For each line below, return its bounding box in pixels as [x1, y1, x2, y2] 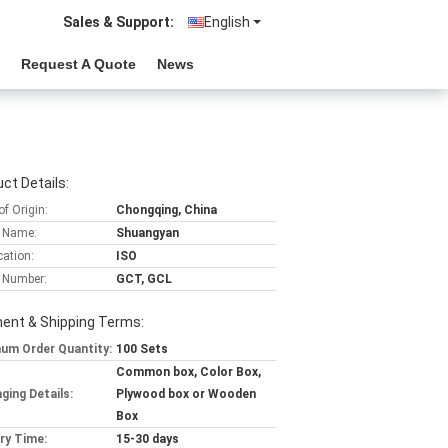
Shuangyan [116, 226, 179, 240]
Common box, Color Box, [116, 365, 261, 379]
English [204, 14, 250, 30]
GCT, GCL [116, 272, 172, 286]
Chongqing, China [116, 203, 217, 217]
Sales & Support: [63, 14, 174, 30]
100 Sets [116, 342, 168, 356]
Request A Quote [21, 56, 136, 72]
